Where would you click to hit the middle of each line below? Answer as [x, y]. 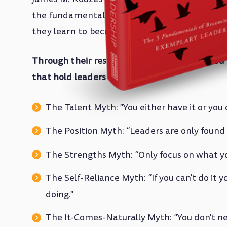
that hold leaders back [80, 77]
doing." [60, 194]
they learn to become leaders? [97, 32]
